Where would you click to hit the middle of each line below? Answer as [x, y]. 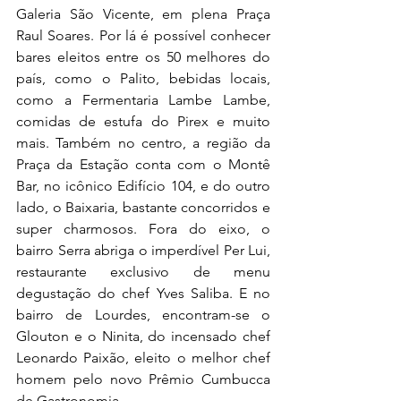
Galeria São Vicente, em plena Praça [143, 14]
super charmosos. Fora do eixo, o [143, 229]
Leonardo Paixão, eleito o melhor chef [143, 358]
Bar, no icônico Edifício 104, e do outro [143, 186]
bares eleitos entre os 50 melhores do [143, 57]
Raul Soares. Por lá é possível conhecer [143, 36]
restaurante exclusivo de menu [143, 272]
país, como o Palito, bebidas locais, [143, 79]
